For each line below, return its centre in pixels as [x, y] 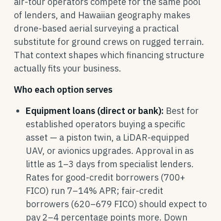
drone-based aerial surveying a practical [96, 28]
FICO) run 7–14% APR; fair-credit [94, 191]
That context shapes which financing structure [109, 55]
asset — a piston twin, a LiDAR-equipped [108, 137]
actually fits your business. [68, 68]
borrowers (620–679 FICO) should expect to [116, 204]
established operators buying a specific [105, 124]
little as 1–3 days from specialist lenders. [110, 164]
